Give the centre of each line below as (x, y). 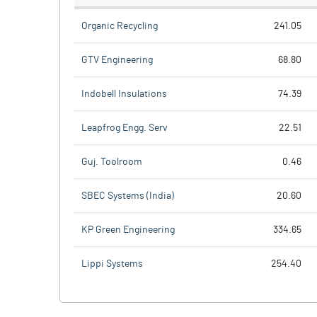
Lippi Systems (112, 264)
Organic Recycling (120, 26)
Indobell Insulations (124, 94)
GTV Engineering (117, 60)
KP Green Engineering (128, 230)
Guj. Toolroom (112, 162)
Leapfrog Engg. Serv (125, 128)
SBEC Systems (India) (128, 196)
